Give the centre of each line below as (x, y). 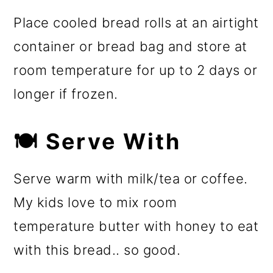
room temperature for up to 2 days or (136, 70)
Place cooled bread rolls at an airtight (136, 23)
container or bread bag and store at (130, 47)
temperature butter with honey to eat (136, 226)
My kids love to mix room (95, 203)
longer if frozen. (66, 94)
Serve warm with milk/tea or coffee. (131, 179)
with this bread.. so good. (97, 250)
